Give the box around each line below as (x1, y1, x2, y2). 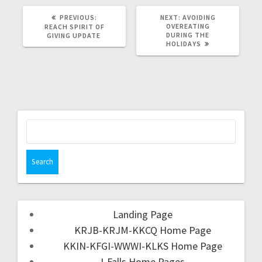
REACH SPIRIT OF (44, 22, 105, 31)
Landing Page (113, 207, 173, 221)
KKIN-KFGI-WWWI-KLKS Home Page (63, 239, 222, 253)
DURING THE (166, 30, 209, 39)
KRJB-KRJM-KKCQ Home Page (74, 223, 211, 237)
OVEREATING (166, 21, 210, 30)
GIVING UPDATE (46, 30, 102, 40)
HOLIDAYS (166, 39, 201, 48)
